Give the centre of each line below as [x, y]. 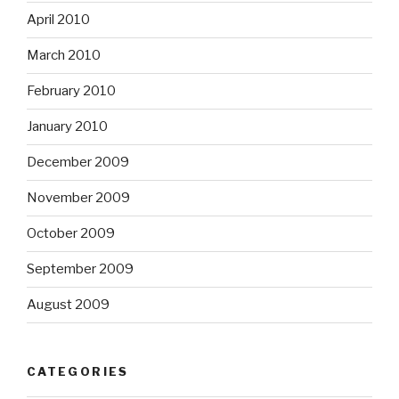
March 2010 [64, 56]
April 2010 [58, 20]
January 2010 [67, 127]
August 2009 [68, 305]
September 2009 [80, 269]
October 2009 [71, 234]
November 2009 [78, 198]
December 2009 [78, 163]
